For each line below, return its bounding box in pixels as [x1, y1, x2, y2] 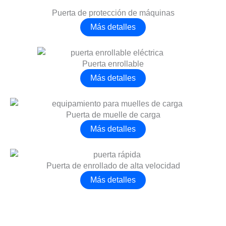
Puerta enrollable [82, 60, 144, 69]
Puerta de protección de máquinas [51, 9, 175, 18]
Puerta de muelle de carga [66, 110, 160, 119]
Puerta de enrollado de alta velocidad [46, 161, 180, 170]
